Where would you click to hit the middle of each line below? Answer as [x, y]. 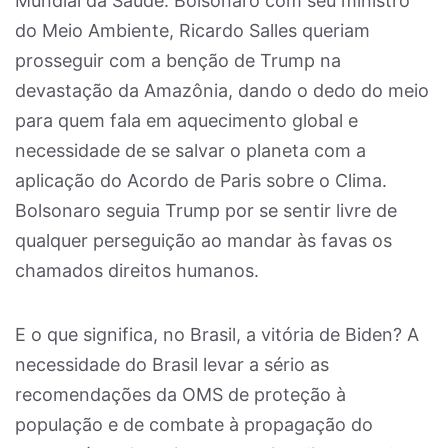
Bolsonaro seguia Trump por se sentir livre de [206, 210]
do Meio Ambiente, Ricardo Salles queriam [192, 30]
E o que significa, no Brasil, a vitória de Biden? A [217, 334]
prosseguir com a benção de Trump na [178, 60]
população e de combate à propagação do [194, 424]
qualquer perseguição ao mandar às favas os [203, 240]
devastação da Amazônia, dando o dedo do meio [222, 90]
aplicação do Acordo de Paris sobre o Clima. [201, 180]
